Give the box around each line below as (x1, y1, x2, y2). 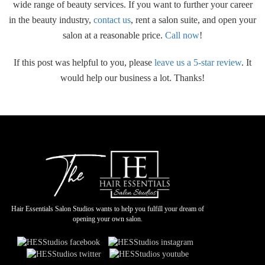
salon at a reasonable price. (63, 30, 165, 40)
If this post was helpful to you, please (14, 57, 154, 67)
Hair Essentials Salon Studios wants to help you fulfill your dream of (11, 204, 205, 213)
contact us (93, 15, 131, 25)
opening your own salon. (73, 214, 143, 223)
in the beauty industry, (9, 15, 93, 25)
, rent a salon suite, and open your (131, 15, 256, 25)
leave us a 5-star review (154, 57, 241, 67)
